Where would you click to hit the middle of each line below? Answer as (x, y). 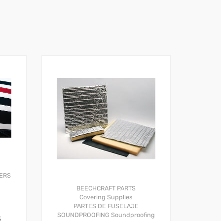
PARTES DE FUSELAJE (106, 206)
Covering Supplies (106, 197)
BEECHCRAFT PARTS (106, 188)
